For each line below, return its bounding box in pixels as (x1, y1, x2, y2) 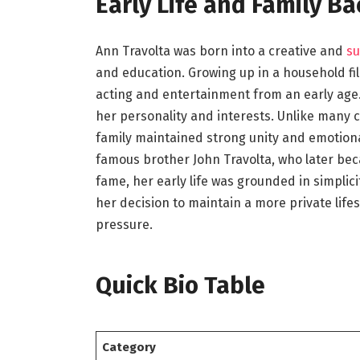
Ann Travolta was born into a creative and (95, 43, 346, 59)
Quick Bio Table (95, 271, 265, 301)
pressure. (95, 217, 153, 233)
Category (102, 340, 157, 355)
